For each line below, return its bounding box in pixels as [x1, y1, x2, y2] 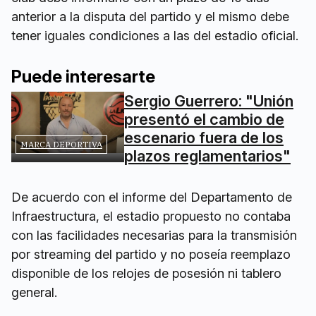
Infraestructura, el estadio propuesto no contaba [11, 209, 291, 224]
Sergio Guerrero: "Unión [124, 92, 293, 111]
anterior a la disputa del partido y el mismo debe [11, 9, 289, 25]
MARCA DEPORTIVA [20, 139, 102, 150]
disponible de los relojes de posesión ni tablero [11, 266, 281, 281]
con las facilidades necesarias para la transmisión [11, 228, 297, 243]
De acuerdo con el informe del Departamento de [11, 190, 292, 205]
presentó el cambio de [124, 110, 284, 129]
